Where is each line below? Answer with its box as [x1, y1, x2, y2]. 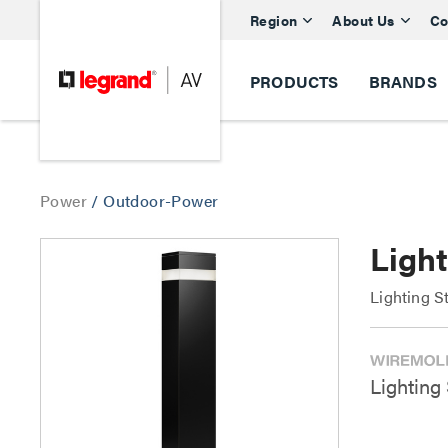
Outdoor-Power [103, 189, 219, 212]
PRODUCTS [250, 70, 339, 93]
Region [250, 9, 298, 30]
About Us [332, 9, 395, 30]
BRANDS [368, 70, 437, 93]
